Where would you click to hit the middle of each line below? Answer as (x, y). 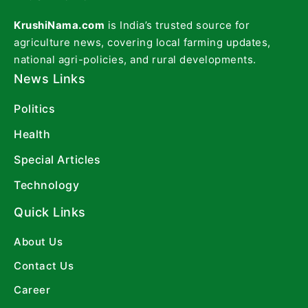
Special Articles (57, 159)
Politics (34, 108)
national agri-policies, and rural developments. (135, 59)
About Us (38, 241)
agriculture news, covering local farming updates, (142, 42)
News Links (49, 78)
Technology (46, 185)
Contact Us (44, 265)
